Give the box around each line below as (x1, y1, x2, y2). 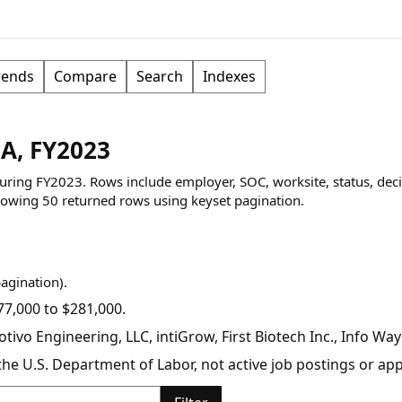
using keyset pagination (149, 191, 301, 209)
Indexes (202, 66, 256, 86)
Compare (53, 66, 117, 86)
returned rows (57, 191, 150, 209)
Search (135, 66, 183, 86)
